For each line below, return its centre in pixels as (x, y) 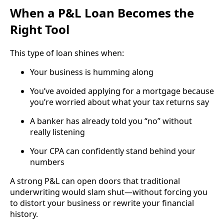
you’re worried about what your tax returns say (119, 102)
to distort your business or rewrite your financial (102, 203)
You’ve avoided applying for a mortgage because (122, 91)
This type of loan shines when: (67, 53)
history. (24, 214)
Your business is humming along (92, 72)
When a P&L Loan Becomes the (102, 12)
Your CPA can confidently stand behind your (113, 151)
